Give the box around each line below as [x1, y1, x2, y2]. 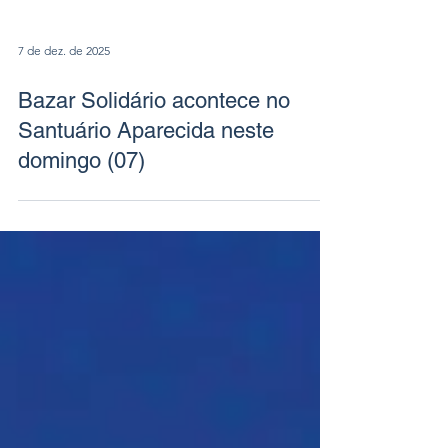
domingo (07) [18, 202, 145, 228]
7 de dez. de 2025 [18, 98, 110, 114]
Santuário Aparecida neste [18, 172, 274, 198]
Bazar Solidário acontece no [18, 142, 290, 168]
